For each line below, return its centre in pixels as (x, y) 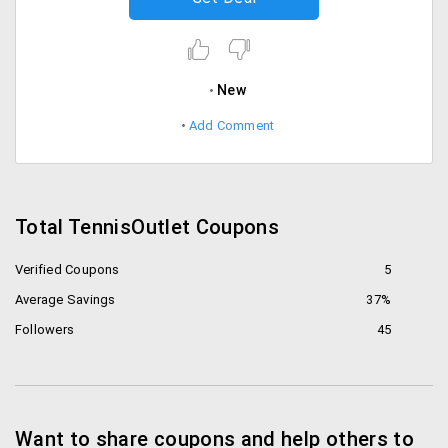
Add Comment (231, 125)
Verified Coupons (67, 269)
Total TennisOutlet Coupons (147, 227)
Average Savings (65, 299)
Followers (45, 329)
